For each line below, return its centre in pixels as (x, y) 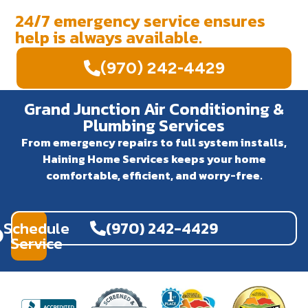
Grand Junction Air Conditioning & (154, 109)
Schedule (37, 228)
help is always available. (109, 37)
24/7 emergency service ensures (141, 21)
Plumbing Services (154, 125)
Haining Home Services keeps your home (154, 158)
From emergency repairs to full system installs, (154, 142)
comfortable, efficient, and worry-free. (154, 175)
